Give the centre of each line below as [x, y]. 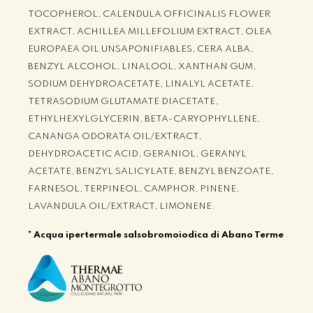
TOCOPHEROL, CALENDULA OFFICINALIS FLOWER [149, 14]
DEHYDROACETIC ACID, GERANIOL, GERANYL [137, 154]
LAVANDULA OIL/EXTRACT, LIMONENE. [122, 206]
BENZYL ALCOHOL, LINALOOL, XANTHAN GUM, [142, 67]
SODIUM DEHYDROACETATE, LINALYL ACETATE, [141, 84]
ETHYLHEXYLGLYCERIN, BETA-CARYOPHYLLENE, [144, 119]
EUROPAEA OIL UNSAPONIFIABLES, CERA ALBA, [140, 49]
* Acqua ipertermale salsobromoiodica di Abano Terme [156, 235]
